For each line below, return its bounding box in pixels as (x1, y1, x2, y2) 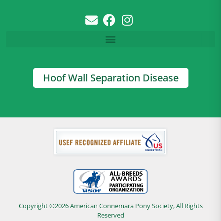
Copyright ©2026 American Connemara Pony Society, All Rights (18, 201, 203, 210)
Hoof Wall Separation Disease (42, 71, 179, 84)
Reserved (97, 210, 124, 220)
